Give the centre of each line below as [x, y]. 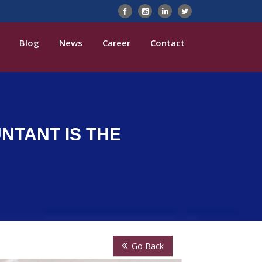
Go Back [148, 246]
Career [116, 43]
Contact [168, 43]
